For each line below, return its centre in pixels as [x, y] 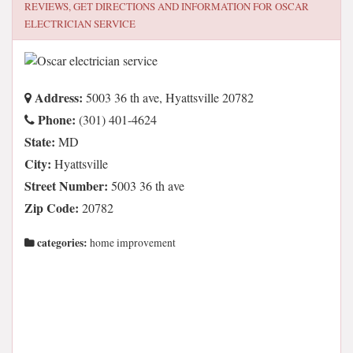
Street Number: [66, 186]
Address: [57, 97]
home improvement [132, 243]
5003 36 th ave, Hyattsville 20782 [168, 97]
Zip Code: [52, 208]
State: [40, 141]
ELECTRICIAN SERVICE [80, 24]
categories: [61, 243]
